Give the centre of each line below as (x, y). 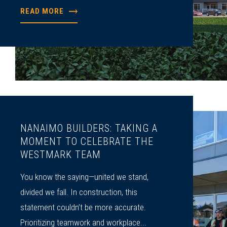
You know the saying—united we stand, (85, 177)
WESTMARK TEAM (61, 154)
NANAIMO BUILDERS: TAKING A (89, 128)
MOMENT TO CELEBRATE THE (87, 141)
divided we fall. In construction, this (79, 192)
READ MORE (42, 11)
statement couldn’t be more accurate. (83, 207)
